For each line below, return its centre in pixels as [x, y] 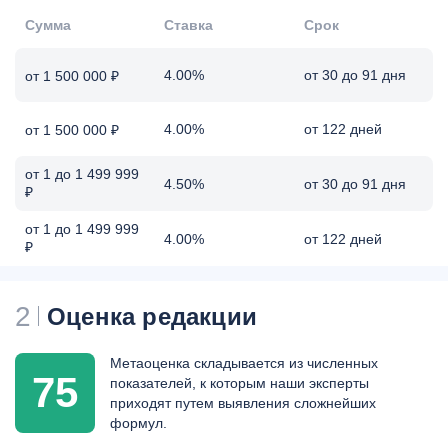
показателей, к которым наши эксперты [239, 383]
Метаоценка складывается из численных [244, 363]
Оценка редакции [152, 316]
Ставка [189, 25]
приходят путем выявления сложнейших [243, 403]
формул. [138, 423]
